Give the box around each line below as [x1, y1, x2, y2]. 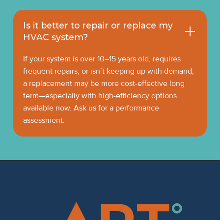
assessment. [23, 115, 65, 125]
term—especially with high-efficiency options [23, 90, 177, 101]
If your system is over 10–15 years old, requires [23, 54, 181, 64]
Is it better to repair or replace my [23, 20, 173, 30]
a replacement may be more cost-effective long [23, 78, 185, 88]
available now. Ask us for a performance [23, 103, 159, 113]
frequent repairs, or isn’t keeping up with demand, [23, 66, 194, 76]
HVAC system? [23, 31, 88, 42]
